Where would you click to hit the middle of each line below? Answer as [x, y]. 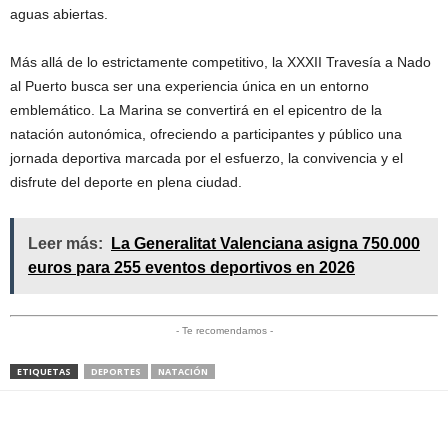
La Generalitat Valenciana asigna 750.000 [265, 243]
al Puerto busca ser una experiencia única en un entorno [189, 85]
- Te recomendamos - [224, 330]
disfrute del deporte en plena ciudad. [126, 181]
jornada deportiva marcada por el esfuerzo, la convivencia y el [206, 157]
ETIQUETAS [44, 371]
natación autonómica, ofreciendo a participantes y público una [206, 133]
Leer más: [65, 243]
